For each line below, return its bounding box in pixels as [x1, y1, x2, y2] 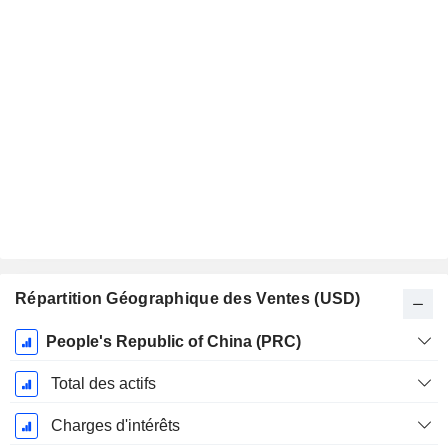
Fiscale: [23, 352, 79, 370]
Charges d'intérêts [50, 417, 180, 435]
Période [23, 330, 79, 348]
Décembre [14, 374, 88, 392]
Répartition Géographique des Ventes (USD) [15, 290, 361, 308]
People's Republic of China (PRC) [45, 333, 301, 351]
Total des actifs [50, 375, 156, 393]
